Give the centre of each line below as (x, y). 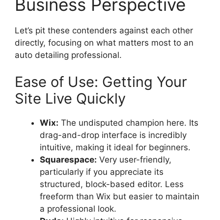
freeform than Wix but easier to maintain (120, 197)
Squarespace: (68, 160)
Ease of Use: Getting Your (101, 82)
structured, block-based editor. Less (112, 184)
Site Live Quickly (70, 99)
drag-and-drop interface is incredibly (113, 135)
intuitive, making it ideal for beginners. (115, 148)
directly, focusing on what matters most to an (104, 42)
